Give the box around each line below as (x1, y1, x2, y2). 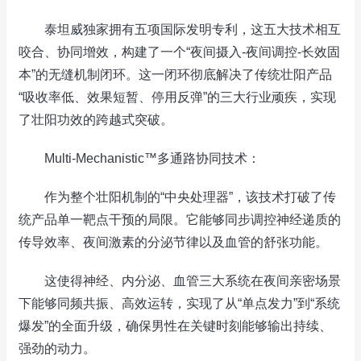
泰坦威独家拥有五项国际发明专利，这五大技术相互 (19, 23, 341, 36)
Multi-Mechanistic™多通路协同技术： (19, 151, 260, 165)
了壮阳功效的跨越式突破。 (19, 113, 173, 127)
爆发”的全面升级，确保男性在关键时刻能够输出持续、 (19, 319, 332, 333)
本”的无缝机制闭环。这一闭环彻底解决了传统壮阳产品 (19, 68, 332, 81)
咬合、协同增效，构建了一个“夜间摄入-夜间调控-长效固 (19, 45, 340, 59)
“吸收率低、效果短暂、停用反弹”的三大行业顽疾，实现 (19, 90, 336, 104)
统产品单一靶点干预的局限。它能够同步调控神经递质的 (19, 213, 341, 226)
